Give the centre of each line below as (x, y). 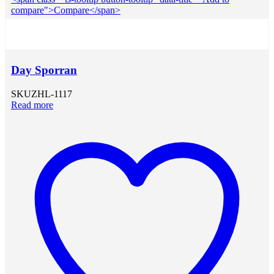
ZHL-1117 (52, 94)
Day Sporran (44, 70)
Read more (32, 105)
